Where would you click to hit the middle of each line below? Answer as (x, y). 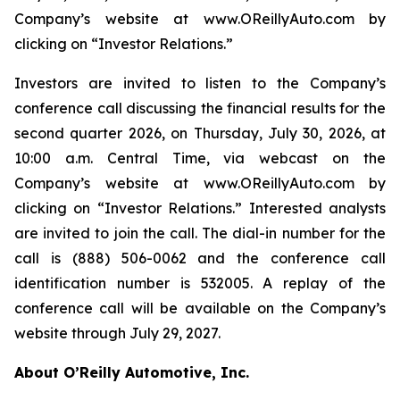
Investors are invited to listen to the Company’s (200, 83)
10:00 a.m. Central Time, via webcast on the (200, 158)
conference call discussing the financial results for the (200, 108)
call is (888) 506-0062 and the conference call (200, 258)
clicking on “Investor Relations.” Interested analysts (200, 208)
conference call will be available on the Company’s (200, 308)
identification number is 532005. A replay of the (200, 283)
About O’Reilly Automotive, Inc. (132, 372)
